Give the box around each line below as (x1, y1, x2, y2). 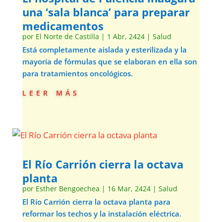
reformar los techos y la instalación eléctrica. (22, 209, 181, 219)
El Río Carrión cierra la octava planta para (22, 197, 170, 207)
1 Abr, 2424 (107, 32, 145, 41)
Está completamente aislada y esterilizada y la (22, 45, 187, 55)
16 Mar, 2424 (107, 184, 151, 193)
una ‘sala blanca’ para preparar (22, 4, 190, 19)
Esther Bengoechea (35, 184, 100, 193)
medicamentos (22, 18, 104, 33)
